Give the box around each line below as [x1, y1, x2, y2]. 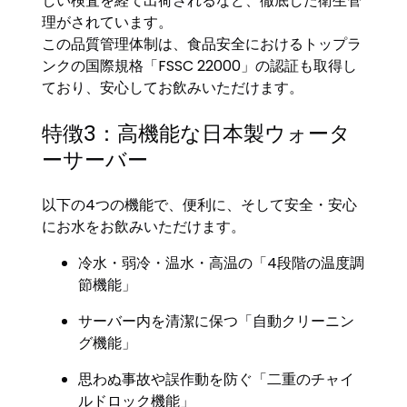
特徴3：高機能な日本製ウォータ [42, 118, 352, 148]
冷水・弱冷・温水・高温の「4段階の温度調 [78, 252, 365, 273]
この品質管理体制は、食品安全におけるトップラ [42, 34, 362, 55]
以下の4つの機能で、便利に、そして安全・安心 [42, 194, 358, 215]
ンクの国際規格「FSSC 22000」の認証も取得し [42, 55, 358, 77]
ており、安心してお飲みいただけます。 [42, 77, 304, 99]
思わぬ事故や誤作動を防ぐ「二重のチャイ [78, 368, 355, 390]
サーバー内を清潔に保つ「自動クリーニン [78, 310, 355, 332]
